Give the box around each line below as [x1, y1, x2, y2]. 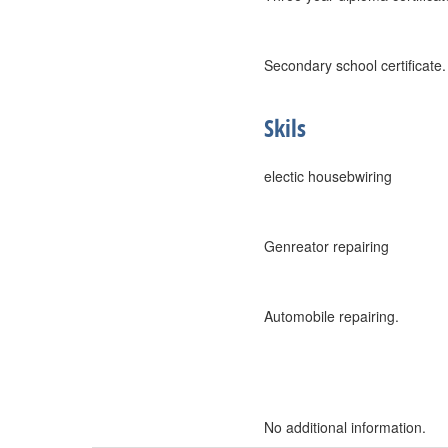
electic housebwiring [264, 166, 392, 186]
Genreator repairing [264, 236, 389, 256]
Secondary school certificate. [264, 55, 446, 75]
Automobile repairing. [264, 306, 399, 326]
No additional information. [264, 417, 426, 437]
